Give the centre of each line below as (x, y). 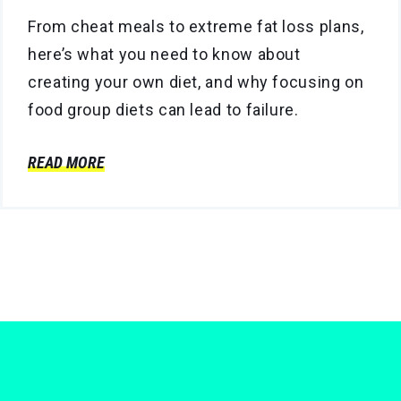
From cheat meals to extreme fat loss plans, (196, 27)
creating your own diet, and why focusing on (196, 82)
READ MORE (66, 163)
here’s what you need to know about (164, 55)
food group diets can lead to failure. (163, 110)
